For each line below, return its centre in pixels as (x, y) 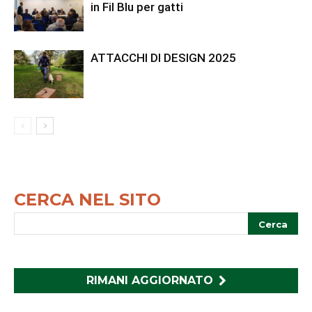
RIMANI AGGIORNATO (149, 281)
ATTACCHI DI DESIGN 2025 (163, 58)
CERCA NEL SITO (87, 200)
